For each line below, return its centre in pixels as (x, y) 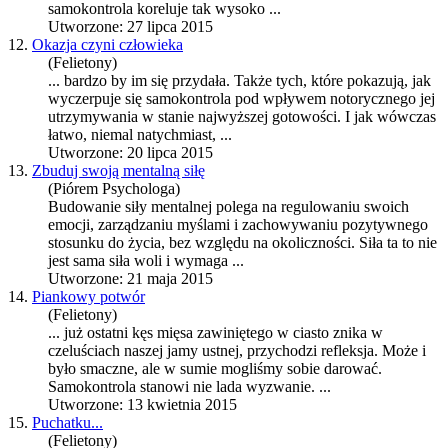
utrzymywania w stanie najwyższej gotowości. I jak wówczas (242, 117)
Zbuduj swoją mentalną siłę (118, 171)
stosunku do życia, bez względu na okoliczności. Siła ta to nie (242, 243)
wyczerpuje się (97, 99)
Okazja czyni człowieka (107, 45)
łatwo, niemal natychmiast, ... (140, 135)
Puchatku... (67, 423)
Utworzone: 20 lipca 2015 (130, 153)
